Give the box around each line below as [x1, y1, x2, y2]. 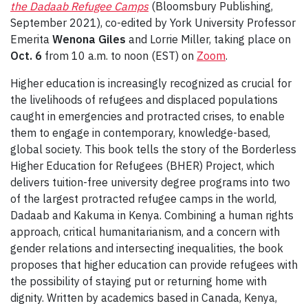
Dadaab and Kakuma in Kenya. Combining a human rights [10, 208, 294, 222]
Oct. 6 [10, 48, 42, 63]
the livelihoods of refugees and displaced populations [10, 92, 278, 107]
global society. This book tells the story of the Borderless [10, 142, 296, 156]
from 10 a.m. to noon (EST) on [42, 48, 197, 63]
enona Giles [63, 32, 126, 46]
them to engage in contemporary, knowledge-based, [10, 125, 270, 140]
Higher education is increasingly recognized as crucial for [10, 76, 291, 90]
